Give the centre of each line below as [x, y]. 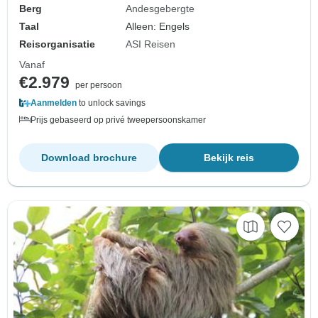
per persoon [99, 86]
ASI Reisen [151, 44]
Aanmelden [54, 103]
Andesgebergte [160, 9]
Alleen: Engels [158, 27]
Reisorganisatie [57, 44]
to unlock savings [111, 103]
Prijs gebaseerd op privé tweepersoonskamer [118, 120]
